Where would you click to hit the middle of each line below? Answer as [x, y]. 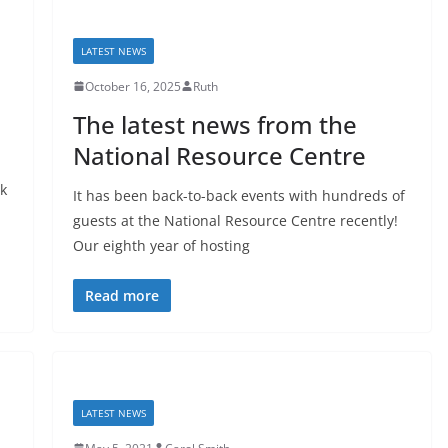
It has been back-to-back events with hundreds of [238, 195]
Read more [121, 295]
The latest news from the [214, 124]
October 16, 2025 [132, 86]
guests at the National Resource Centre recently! [235, 220]
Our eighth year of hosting [161, 245]
